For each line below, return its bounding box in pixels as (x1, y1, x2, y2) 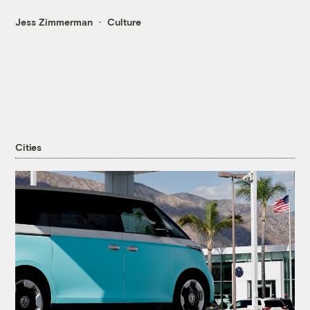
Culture (107, 16, 142, 28)
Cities (15, 141, 42, 154)
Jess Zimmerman (15, 16, 93, 28)
